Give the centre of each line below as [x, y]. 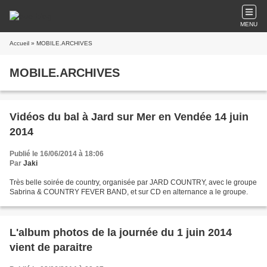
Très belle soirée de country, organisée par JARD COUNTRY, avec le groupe [133, 182]
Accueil [19, 43]
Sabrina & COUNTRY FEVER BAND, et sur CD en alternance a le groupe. [129, 192]
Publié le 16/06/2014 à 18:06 [57, 154]
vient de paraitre [51, 247]
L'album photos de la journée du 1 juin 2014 [121, 232]
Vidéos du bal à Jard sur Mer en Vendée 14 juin [129, 117]
